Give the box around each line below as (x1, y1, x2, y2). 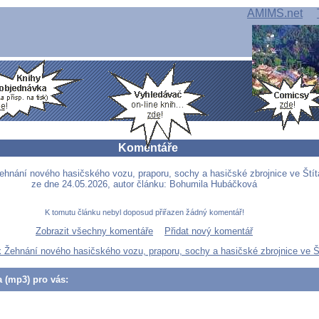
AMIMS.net (247, 7, 303, 19)
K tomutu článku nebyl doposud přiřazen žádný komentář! (44, 208, 244, 217)
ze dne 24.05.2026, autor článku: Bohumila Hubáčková (31, 179, 257, 190)
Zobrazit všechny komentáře (36, 226, 153, 237)
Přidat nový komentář (164, 226, 253, 237)
